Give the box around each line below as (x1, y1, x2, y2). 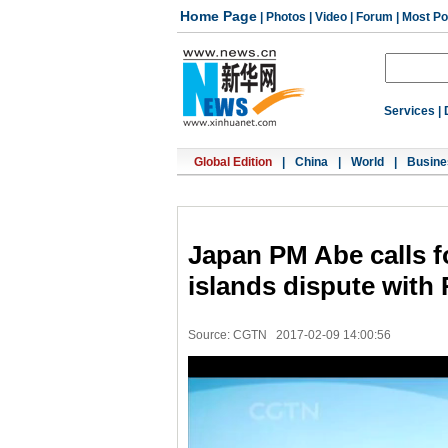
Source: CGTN (188, 328, 267, 342)
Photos (266, 10, 306, 24)
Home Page (180, 8, 257, 24)
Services (384, 104, 435, 118)
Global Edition (194, 155, 272, 169)
